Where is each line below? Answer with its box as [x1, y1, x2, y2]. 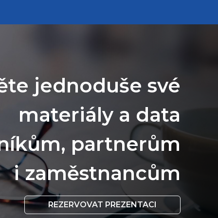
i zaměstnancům [13, 161, 181, 185]
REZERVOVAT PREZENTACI [48, 200, 157, 209]
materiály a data [18, 102, 181, 127]
